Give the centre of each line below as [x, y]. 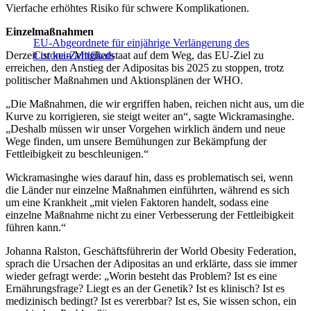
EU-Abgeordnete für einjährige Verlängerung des [141, 43]
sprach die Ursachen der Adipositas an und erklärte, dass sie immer [151, 264]
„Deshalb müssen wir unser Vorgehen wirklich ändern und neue [145, 129]
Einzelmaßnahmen [50, 32]
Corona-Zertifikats [74, 56]
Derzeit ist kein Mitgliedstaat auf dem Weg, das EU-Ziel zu [135, 56]
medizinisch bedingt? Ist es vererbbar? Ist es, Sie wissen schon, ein [151, 301]
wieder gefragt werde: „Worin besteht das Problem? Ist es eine [141, 276]
